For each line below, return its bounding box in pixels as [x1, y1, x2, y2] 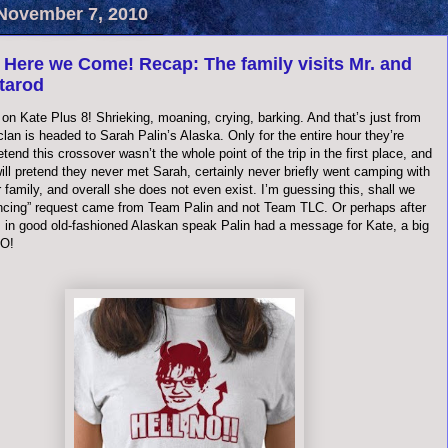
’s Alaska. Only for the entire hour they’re [167, 128, 404, 143]
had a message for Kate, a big [250, 218, 429, 233]
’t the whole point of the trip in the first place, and [149, 146, 432, 161]
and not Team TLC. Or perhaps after [213, 200, 426, 215]
